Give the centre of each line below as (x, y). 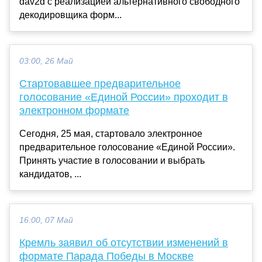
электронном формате (74, 110)
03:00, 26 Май (46, 61)
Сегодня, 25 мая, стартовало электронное (111, 133)
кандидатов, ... (50, 174)
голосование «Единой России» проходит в (124, 97)
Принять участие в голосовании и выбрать (112, 160)
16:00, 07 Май (46, 220)
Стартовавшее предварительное (100, 83)
